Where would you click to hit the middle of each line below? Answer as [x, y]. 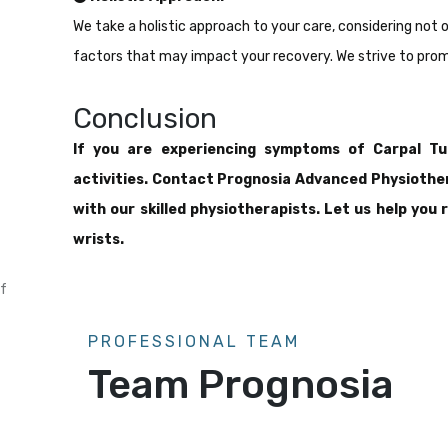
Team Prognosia [240, 384]
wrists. [98, 239]
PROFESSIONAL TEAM [194, 341]
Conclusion [145, 118]
